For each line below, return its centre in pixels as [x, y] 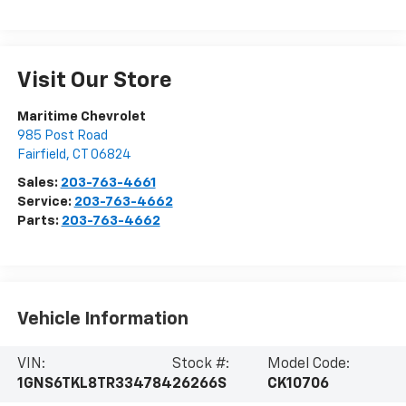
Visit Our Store [94, 80]
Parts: [39, 220]
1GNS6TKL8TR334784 [94, 384]
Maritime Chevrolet [81, 116]
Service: [45, 201]
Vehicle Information [102, 319]
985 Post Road [62, 135]
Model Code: [308, 364]
